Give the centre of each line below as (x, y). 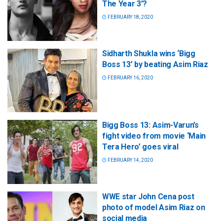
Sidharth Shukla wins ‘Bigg (149, 53)
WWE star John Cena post (148, 197)
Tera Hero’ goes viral (140, 147)
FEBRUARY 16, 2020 (130, 77)
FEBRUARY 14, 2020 (130, 160)
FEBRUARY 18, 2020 (130, 17)
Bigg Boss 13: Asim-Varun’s (150, 125)
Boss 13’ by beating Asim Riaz (155, 64)
